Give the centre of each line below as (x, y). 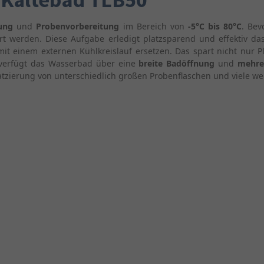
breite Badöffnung (179, 63)
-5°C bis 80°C (215, 26)
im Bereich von (155, 26)
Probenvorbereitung (80, 26)
